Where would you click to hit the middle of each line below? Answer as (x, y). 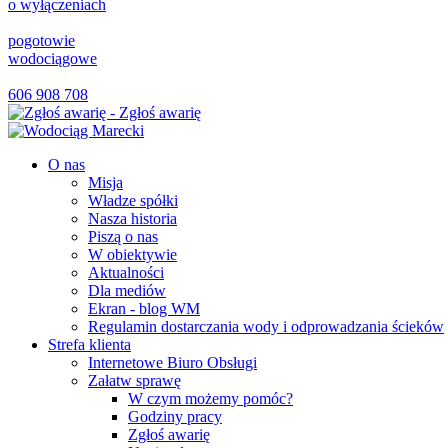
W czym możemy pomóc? (210, 398)
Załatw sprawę (134, 380)
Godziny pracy (175, 416)
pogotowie (41, 40)
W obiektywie (132, 254)
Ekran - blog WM (144, 308)
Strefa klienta (89, 344)
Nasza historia (132, 218)
